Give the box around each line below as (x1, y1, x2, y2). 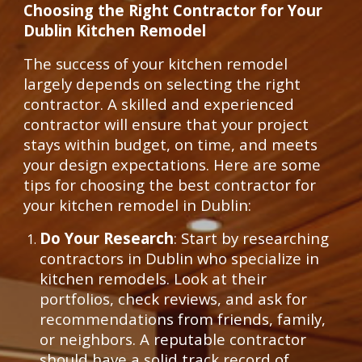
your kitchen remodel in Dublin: (23, 195, 252, 215)
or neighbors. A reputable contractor (40, 329, 307, 349)
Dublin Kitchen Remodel (23, 20, 207, 40)
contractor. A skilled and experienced (23, 94, 295, 114)
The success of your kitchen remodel (23, 53, 288, 74)
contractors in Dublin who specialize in (40, 248, 320, 268)
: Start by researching (174, 228, 330, 248)
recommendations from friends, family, (40, 309, 326, 329)
